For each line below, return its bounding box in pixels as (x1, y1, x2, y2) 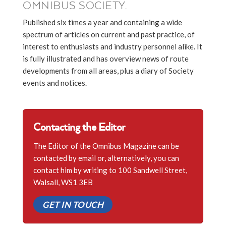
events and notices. (23, 78, 87, 88)
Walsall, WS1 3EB (33, 178, 93, 187)
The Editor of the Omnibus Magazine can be (33, 141, 179, 151)
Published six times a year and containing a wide (23, 18, 182, 27)
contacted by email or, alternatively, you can (33, 153, 179, 163)
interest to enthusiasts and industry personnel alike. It (23, 42, 202, 51)
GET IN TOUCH (42, 199, 103, 210)
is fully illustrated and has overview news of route (23, 54, 189, 64)
